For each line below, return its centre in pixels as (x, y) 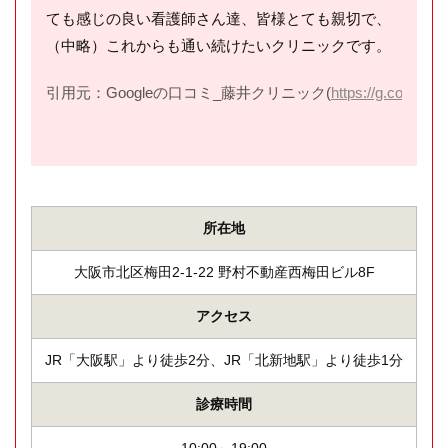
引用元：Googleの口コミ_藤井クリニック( (188, 92)
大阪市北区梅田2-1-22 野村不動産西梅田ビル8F (224, 272)
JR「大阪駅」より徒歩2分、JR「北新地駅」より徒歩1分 (224, 360)
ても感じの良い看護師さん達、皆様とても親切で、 (218, 18)
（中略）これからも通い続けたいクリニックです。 (218, 45)
